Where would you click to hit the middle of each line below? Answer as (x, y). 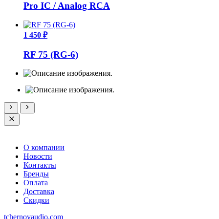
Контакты (40, 165)
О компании (44, 147)
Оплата (36, 182)
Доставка (39, 191)
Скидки (36, 200)
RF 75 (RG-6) (51, 54)
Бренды (36, 174)
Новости (38, 156)
